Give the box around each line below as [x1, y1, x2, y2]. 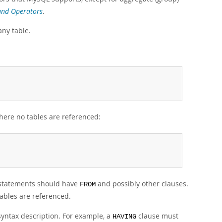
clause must [136, 211, 178, 221]
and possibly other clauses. [96, 179, 188, 188]
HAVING [112, 213, 136, 221]
